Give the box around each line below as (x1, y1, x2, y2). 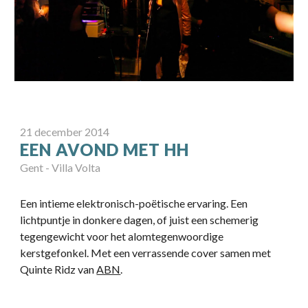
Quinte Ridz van (20, 263, 97, 276)
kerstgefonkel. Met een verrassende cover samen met (20, 246, 272, 260)
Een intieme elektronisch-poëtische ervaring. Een (20, 197, 248, 210)
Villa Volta (52, 161, 101, 175)
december (34, 125, 83, 139)
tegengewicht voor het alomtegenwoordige (20, 230, 224, 243)
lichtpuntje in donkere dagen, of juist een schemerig (20, 213, 259, 227)
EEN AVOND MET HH (20, 140, 190, 160)
